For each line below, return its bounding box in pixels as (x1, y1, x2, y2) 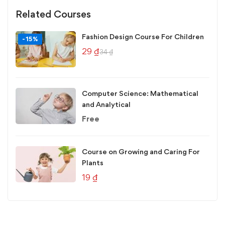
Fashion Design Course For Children (82, 32, 204, 41)
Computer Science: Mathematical (82, 89, 198, 97)
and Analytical (82, 100, 131, 108)
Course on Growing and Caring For (82, 147, 200, 156)
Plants (82, 158, 103, 167)
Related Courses (16, 8, 91, 20)
